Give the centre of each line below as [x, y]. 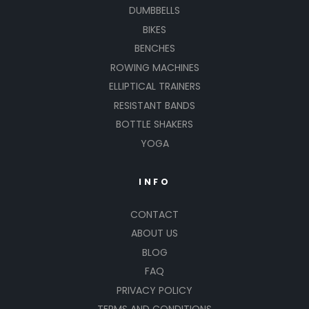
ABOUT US [154, 233]
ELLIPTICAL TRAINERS [154, 87]
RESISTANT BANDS [154, 105]
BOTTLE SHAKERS [154, 124]
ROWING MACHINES [154, 67]
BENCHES [154, 49]
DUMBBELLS [154, 11]
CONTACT [154, 214]
